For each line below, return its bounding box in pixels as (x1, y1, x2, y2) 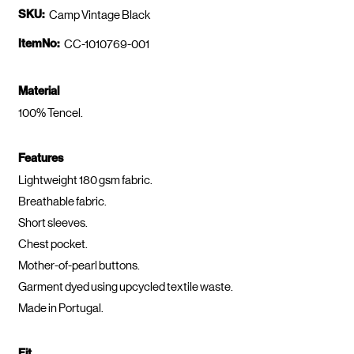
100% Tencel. (17, 106, 83, 120)
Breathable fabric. (17, 194, 107, 209)
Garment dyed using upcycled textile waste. (17, 280, 233, 294)
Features (17, 151, 63, 166)
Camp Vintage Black (48, 7, 150, 21)
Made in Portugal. (17, 301, 104, 315)
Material (17, 84, 59, 99)
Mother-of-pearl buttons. (17, 258, 140, 273)
